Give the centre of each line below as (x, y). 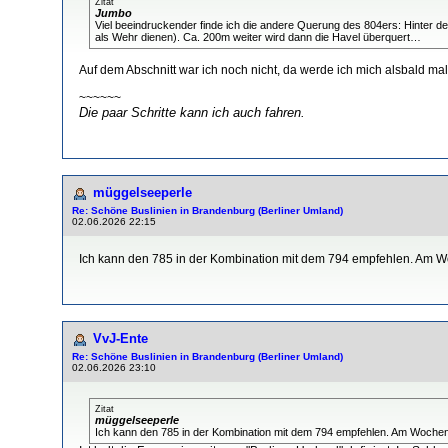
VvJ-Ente (120, 338)
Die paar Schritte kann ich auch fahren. (192, 112)
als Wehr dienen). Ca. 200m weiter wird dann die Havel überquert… (258, 36)
